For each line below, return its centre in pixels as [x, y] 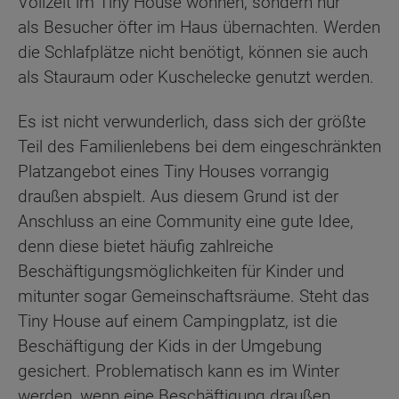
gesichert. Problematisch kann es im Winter [179, 371]
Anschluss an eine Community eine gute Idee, [186, 222]
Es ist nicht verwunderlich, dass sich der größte [192, 122]
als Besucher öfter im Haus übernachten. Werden [199, 27]
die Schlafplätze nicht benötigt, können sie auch [193, 52]
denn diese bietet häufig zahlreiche [146, 247]
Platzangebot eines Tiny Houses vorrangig [174, 172]
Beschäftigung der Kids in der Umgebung [170, 346]
